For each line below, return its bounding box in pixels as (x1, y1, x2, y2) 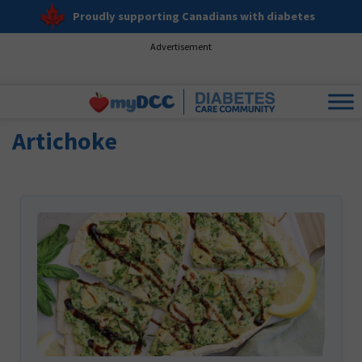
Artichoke (12, 125, 117, 156)
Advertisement (150, 40, 212, 53)
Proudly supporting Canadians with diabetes (73, 9, 315, 23)
